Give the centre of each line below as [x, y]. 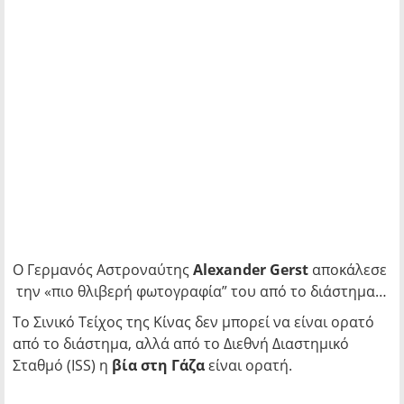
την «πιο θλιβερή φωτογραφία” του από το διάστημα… [200, 291]
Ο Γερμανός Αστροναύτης [103, 270]
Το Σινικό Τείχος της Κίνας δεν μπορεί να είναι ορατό [193, 322]
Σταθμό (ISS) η [62, 365]
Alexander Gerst [251, 270]
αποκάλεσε [348, 270]
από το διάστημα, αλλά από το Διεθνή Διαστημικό [181, 344]
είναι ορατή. [248, 365]
